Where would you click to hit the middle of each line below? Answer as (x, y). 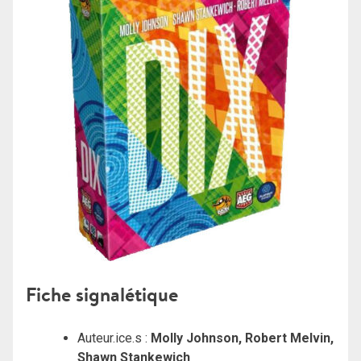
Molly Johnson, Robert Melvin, (242, 338)
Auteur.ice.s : (114, 338)
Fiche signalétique (102, 295)
